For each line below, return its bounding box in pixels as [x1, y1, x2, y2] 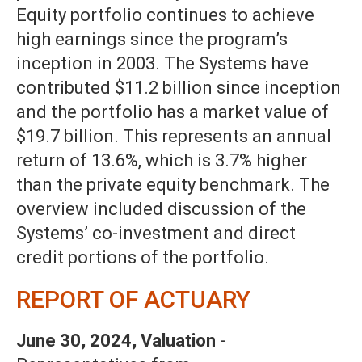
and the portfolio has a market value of [16, 102, 329, 123]
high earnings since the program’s [16, 29, 288, 50]
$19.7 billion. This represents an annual [16, 126, 331, 147]
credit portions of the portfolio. [16, 247, 269, 268]
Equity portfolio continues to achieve [16, 5, 314, 26]
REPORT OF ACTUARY [16, 285, 250, 314]
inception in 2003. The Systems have [16, 53, 309, 74]
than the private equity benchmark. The [16, 175, 330, 196]
